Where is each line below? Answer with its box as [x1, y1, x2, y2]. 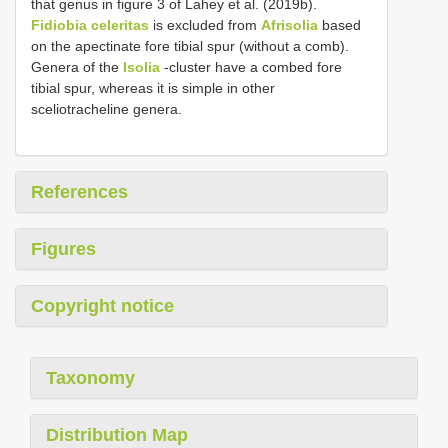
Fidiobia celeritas [31, 16, 149, 33]
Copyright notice [31, 295, 174, 316]
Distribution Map [46, 424, 188, 445]
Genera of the [31, 58, 123, 75]
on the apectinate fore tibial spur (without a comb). [31, 37, 349, 54]
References [31, 181, 128, 202]
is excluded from [149, 16, 261, 33]
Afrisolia [261, 16, 318, 33]
